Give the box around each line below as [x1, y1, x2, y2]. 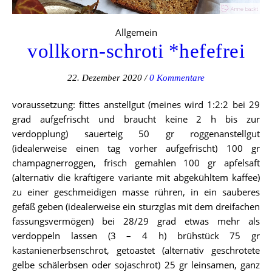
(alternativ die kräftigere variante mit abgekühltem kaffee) [12, 171, 260, 184]
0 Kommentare [149, 73, 205, 83]
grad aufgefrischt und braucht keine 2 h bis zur [12, 113, 260, 126]
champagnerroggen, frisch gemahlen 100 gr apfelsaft [12, 157, 260, 169]
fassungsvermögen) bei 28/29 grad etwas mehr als [12, 215, 260, 228]
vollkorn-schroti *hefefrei [27, 40, 245, 63]
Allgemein [115, 26, 157, 39]
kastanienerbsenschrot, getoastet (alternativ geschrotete [12, 244, 260, 257]
